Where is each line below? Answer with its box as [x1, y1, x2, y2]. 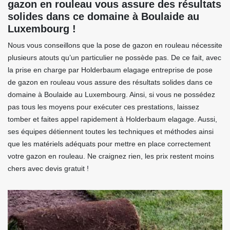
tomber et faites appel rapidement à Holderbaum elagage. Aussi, [8, 115, 217, 124]
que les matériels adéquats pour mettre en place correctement [8, 140, 210, 148]
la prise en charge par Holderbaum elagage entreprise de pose [8, 66, 213, 74]
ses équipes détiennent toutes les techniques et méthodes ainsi [8, 127, 214, 136]
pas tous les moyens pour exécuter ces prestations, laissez [8, 103, 199, 111]
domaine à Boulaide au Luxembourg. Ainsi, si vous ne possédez [8, 90, 215, 99]
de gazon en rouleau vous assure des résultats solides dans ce [8, 78, 213, 87]
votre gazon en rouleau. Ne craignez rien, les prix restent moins [8, 152, 214, 161]
